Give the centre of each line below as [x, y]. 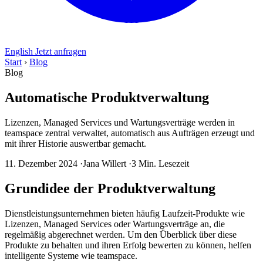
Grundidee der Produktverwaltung [110, 188]
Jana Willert [104, 163]
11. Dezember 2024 [41, 163]
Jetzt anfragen [61, 51]
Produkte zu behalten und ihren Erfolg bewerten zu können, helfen [128, 245]
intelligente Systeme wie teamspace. [71, 255]
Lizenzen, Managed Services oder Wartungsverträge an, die [115, 224]
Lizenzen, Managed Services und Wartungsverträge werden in [120, 122]
